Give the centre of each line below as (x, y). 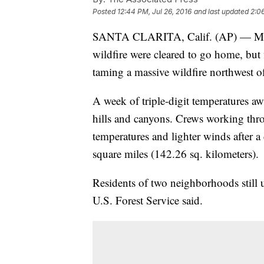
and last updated (221, 12)
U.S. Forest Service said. (148, 200)
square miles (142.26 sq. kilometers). (176, 154)
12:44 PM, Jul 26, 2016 (154, 12)
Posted (105, 12)
